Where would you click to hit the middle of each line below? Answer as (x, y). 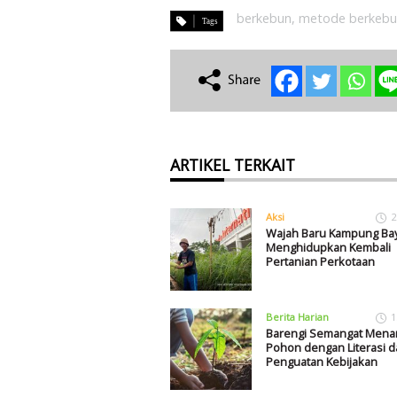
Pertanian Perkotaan (320, 262)
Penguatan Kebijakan (321, 361)
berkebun (264, 18)
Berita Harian (297, 316)
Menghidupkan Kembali (328, 248)
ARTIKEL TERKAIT (233, 165)
